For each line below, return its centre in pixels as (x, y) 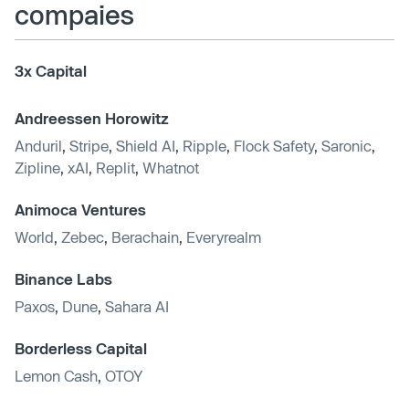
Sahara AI (137, 306)
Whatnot (171, 167)
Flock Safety (274, 145)
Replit (115, 167)
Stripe (89, 145)
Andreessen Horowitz (92, 118)
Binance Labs (63, 278)
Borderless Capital (81, 348)
